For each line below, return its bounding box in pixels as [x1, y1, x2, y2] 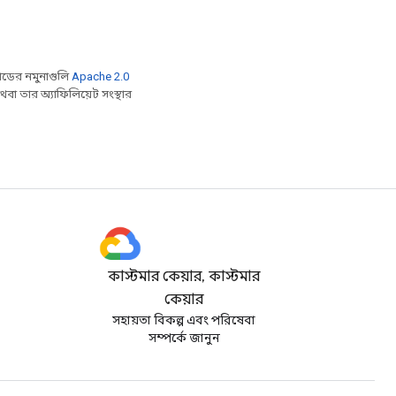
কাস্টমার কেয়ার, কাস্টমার [108, 268, 260, 286]
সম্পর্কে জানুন [148, 331, 220, 345]
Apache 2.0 [72, 70, 129, 83]
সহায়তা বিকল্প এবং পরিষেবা [112, 313, 255, 327]
